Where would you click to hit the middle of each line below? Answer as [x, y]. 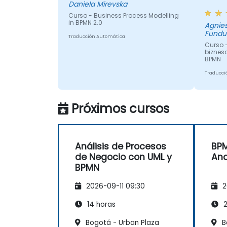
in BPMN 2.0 [85, 23]
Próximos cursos [120, 108]
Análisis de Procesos [121, 146]
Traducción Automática [97, 37]
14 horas [100, 204]
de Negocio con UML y [123, 157]
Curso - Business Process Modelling [123, 16]
